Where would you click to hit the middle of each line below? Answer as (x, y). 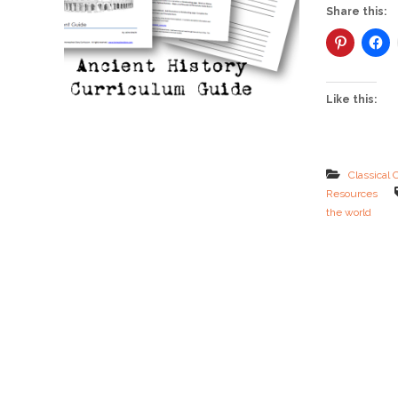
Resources (351, 194)
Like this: (351, 99)
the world (348, 212)
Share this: (356, 12)
